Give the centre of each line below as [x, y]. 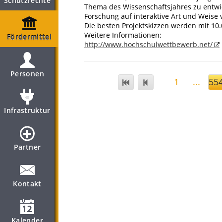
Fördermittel [29, 37]
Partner [27, 147]
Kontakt [27, 184]
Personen [27, 74]
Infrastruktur [27, 110]
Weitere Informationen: [123, 35]
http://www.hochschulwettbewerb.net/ [148, 44]
